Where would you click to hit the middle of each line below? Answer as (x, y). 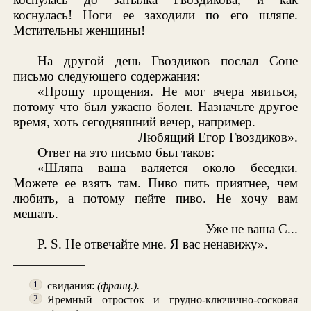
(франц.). (119, 286)
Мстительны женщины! (79, 30)
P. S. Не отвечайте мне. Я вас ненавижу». (153, 244)
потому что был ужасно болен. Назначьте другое (155, 106)
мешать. (36, 213)
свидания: (73, 286)
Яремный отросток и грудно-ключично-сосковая (173, 300)
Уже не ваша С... (251, 228)
